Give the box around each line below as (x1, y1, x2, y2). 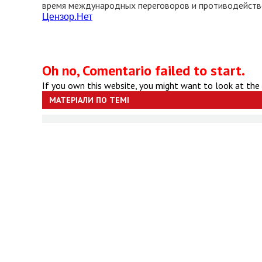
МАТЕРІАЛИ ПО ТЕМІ (49, 95, 129, 105)
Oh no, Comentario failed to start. (42, 61, 245, 80)
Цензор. (42, 12, 77, 22)
